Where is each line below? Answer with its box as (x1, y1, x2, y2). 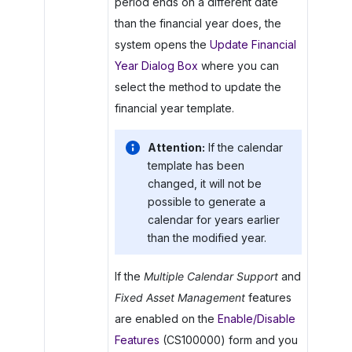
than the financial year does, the (114, 16, 281, 30)
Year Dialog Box (114, 59, 198, 72)
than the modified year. (147, 230, 266, 244)
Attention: (147, 140, 205, 154)
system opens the (114, 38, 210, 51)
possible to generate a (147, 194, 266, 208)
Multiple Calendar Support (143, 269, 278, 283)
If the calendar (207, 140, 283, 154)
